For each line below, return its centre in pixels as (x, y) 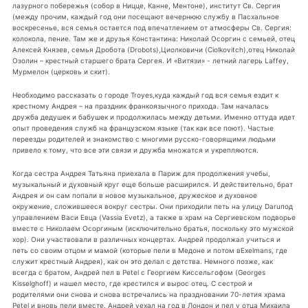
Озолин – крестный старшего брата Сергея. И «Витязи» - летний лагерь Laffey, (150, 60)
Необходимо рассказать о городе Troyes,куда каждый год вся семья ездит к (145, 95)
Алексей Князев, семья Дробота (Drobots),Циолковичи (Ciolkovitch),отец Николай (153, 49)
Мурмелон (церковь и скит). (61, 71)
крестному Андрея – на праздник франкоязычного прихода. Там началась (140, 106)
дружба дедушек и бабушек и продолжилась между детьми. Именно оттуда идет (153, 117)
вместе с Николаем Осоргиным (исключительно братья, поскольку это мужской (153, 228)
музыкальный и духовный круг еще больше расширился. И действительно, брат (152, 184)
